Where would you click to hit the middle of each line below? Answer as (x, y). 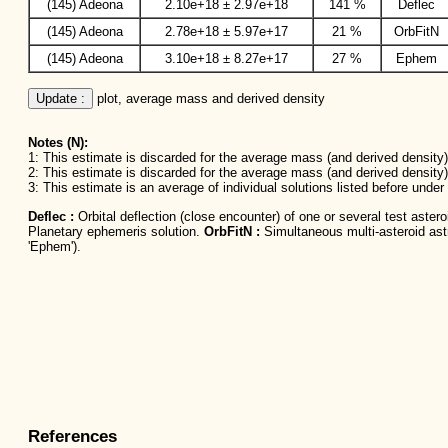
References (72, 436)
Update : (60, 98)
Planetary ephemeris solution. (116, 231)
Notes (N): (58, 143)
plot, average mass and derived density (209, 98)
